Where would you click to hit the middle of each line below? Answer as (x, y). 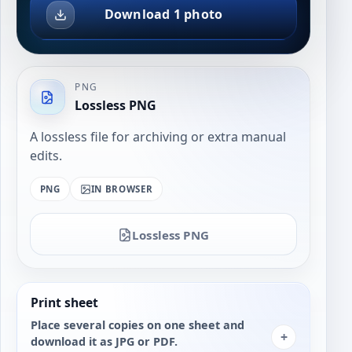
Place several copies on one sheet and (137, 324)
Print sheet (64, 302)
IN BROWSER (122, 189)
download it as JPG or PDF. (104, 341)
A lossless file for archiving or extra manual (158, 136)
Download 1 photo (163, 15)
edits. (46, 155)
